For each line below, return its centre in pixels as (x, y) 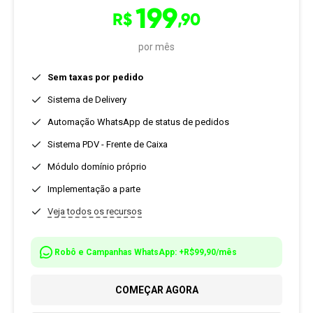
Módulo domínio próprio (97, 167)
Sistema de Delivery (87, 100)
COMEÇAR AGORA (156, 290)
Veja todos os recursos (95, 211)
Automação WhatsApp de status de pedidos (138, 122)
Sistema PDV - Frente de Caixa (108, 144)
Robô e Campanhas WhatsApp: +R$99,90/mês (146, 252)
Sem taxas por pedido (95, 77)
